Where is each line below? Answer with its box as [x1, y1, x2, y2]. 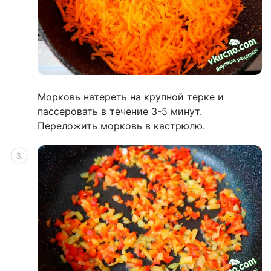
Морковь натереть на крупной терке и [38, 90, 224, 103]
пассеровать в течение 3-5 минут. [38, 105, 202, 117]
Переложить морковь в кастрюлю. [38, 119, 205, 132]
